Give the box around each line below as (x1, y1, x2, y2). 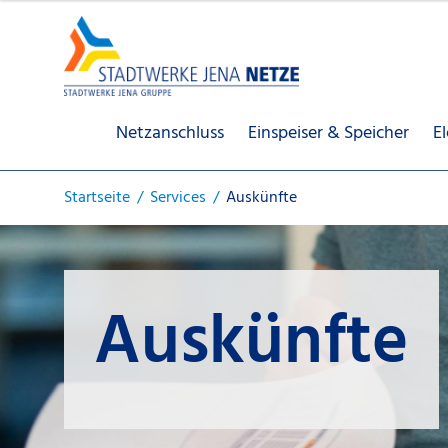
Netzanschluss (116, 118, 224, 148)
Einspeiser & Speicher (248, 118, 409, 148)
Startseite (64, 185, 130, 211)
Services (150, 185, 206, 211)
